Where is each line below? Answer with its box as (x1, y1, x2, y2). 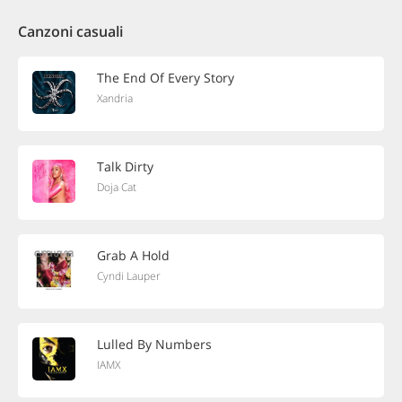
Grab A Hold (97, 247, 170, 264)
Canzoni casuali (18, 22, 123, 41)
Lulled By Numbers (97, 336, 212, 353)
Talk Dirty (97, 158, 153, 175)
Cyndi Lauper (97, 268, 161, 284)
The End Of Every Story (97, 69, 234, 86)
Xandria (97, 91, 133, 106)
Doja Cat (97, 179, 136, 195)
